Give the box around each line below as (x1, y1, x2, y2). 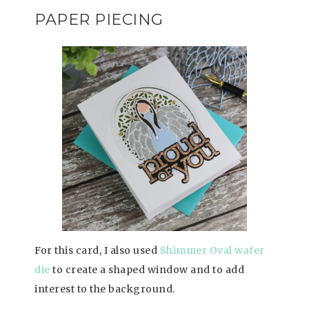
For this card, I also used (34, 244, 160, 257)
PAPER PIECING (34, 10, 168, 30)
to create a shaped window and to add (50, 263, 244, 277)
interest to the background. (34, 283, 175, 296)
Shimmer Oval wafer (159, 244, 265, 257)
